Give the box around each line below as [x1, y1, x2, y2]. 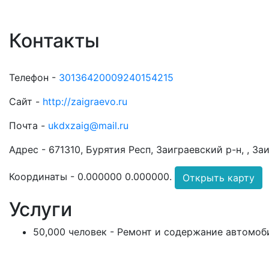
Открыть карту [183, 172, 255, 184]
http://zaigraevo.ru [43, 95, 127, 107]
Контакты [9, 29, 100, 52]
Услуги [9, 198, 72, 221]
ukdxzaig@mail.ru [48, 119, 128, 131]
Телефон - [9, 71, 59, 83]
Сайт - [9, 95, 43, 107]
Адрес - [9, 144, 49, 156]
